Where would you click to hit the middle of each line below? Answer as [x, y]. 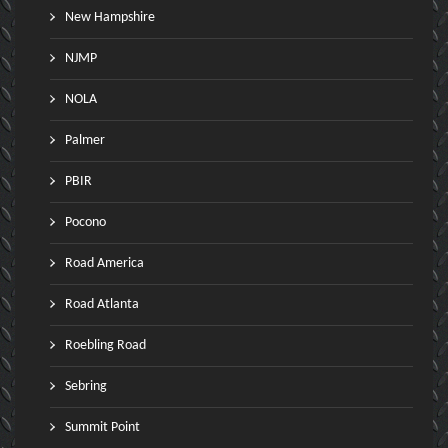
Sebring [86, 387]
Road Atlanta [102, 305]
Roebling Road [105, 346]
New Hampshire [110, 18]
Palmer [85, 141]
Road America [104, 264]
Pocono [85, 223]
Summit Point [102, 428]
